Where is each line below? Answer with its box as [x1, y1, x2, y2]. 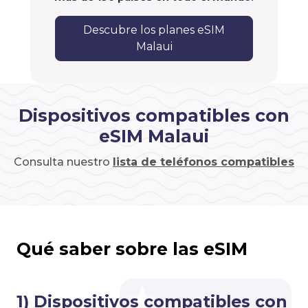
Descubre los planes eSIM [83, 23, 225, 37]
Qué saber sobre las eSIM [16, 239, 247, 260]
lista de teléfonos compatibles [113, 155, 294, 169]
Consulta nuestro [14, 155, 113, 169]
